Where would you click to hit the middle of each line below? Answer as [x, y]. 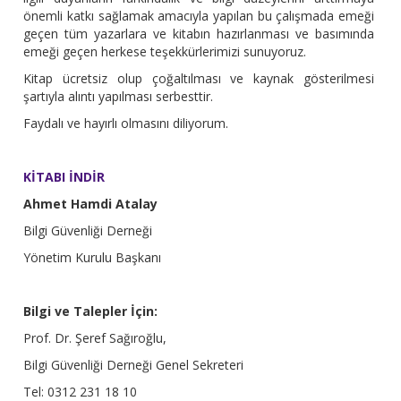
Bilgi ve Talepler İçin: [91, 311]
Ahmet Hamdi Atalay [91, 204]
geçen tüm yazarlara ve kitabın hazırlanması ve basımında [199, 34]
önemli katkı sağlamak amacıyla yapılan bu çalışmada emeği [199, 16]
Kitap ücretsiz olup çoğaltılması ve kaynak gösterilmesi [199, 79]
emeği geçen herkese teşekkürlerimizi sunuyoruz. [165, 52]
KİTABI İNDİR [64, 177]
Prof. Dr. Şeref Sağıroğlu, [95, 338]
